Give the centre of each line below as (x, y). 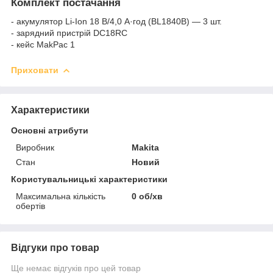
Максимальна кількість (61, 196)
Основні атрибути (50, 130)
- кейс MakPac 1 (43, 44)
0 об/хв (147, 196)
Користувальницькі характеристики (89, 179)
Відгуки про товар (55, 247)
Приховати (35, 70)
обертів (30, 206)
